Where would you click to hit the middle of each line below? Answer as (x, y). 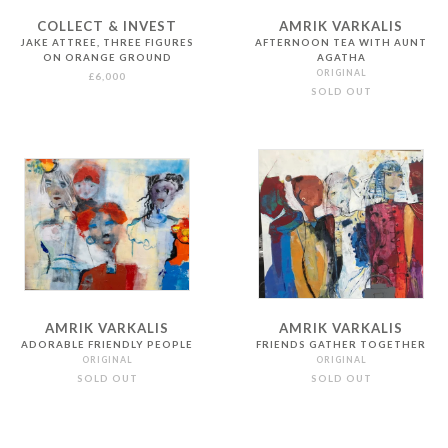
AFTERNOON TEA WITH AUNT (341, 43)
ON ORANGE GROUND (107, 58)
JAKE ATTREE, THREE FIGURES (107, 43)
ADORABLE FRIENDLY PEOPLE (107, 345)
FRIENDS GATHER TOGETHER (341, 345)
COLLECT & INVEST (107, 26)
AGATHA (341, 58)
